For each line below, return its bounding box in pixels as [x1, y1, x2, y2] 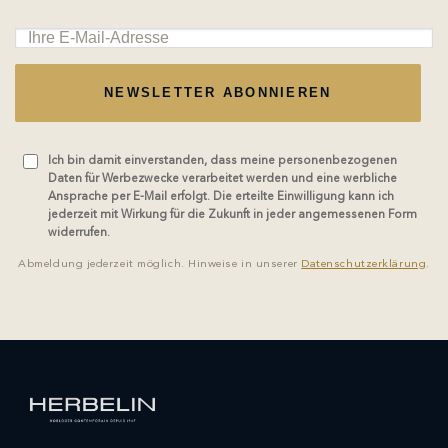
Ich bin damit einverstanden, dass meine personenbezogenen [48, 155, 397, 168]
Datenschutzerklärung [301, 259, 427, 271]
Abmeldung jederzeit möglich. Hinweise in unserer [18, 259, 302, 271]
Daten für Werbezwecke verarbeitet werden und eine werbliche [48, 173, 397, 186]
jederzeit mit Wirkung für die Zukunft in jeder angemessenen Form [48, 209, 417, 222]
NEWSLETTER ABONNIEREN [104, 85, 332, 100]
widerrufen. [48, 227, 110, 240]
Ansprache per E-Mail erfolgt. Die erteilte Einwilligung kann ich [48, 191, 394, 204]
